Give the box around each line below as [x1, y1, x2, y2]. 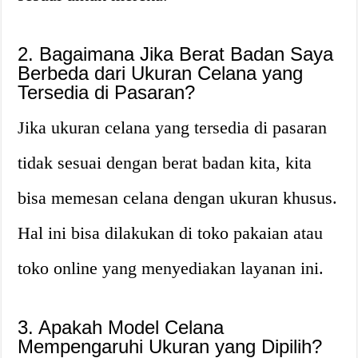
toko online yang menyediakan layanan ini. [18, 257, 324, 278]
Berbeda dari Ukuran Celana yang [18, 62, 304, 84]
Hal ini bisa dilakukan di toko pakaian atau [18, 222, 324, 243]
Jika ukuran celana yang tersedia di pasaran [18, 117, 328, 137]
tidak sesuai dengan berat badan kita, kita [18, 152, 312, 173]
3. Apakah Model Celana [18, 316, 225, 338]
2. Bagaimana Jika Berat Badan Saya [18, 42, 334, 65]
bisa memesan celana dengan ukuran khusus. [18, 187, 338, 208]
